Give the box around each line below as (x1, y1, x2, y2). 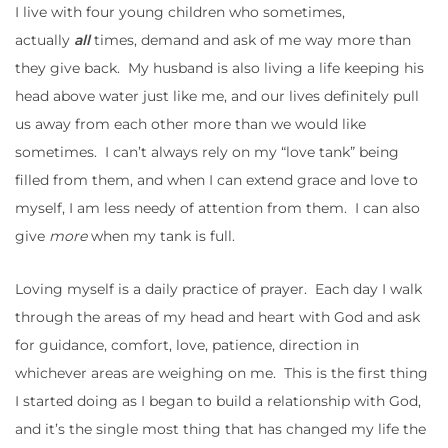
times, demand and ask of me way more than (94, 31, 411, 50)
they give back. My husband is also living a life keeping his (15, 59, 424, 78)
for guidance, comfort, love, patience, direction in (15, 336, 359, 355)
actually (15, 31, 74, 50)
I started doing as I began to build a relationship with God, (15, 392, 421, 411)
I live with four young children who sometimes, (15, 3, 345, 22)
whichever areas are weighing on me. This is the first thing (15, 364, 428, 383)
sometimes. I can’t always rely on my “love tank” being (15, 143, 399, 162)
